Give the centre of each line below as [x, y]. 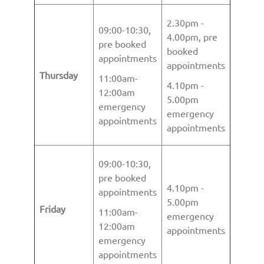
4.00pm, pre [192, 37]
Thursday [58, 75]
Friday [52, 209]
